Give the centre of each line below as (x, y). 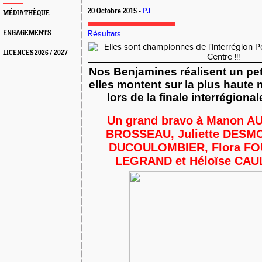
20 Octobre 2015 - (115, 12)
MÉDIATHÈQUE (26, 13)
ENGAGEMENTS (27, 33)
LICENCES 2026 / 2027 (35, 53)
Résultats (104, 34)
